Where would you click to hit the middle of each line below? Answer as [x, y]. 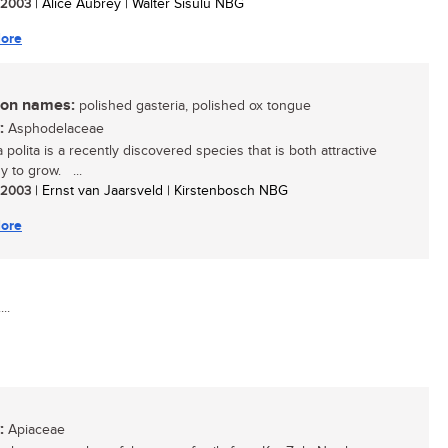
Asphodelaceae [54, 129]
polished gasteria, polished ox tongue [193, 106]
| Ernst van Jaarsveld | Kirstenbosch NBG [159, 191]
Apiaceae [34, 430]
